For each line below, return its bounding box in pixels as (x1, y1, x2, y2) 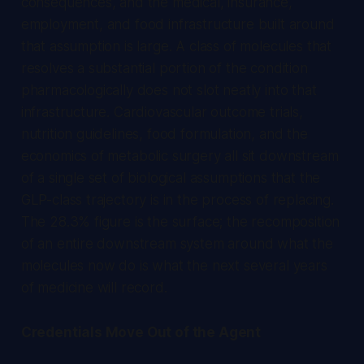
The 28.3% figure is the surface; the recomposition (20, 213, 340, 230)
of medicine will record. (20, 279, 167, 296)
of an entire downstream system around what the (20, 235, 333, 252)
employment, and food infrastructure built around (20, 15, 335, 32)
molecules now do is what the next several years (20, 257, 327, 274)
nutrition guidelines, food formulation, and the (20, 125, 308, 142)
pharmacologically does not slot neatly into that (20, 81, 317, 98)
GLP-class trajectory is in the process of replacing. (20, 191, 334, 208)
